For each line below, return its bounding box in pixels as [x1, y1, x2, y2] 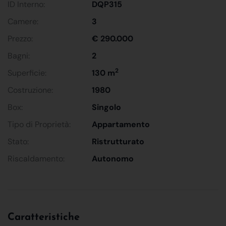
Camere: [8, 16, 38, 27]
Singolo [92, 101, 122, 112]
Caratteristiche [8, 212, 80, 222]
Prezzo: [8, 33, 33, 44]
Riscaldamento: [8, 153, 65, 164]
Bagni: [8, 50, 30, 61]
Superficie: [8, 67, 46, 78]
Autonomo [92, 153, 134, 164]
